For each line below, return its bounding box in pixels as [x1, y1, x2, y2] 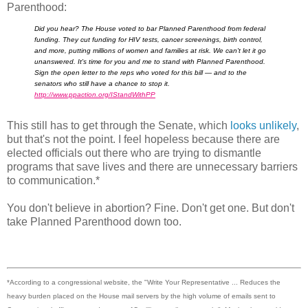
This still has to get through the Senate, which [7, 119, 230, 131]
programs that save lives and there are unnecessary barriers [7, 160, 298, 173]
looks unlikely [230, 119, 296, 131]
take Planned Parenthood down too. [7, 215, 181, 228]
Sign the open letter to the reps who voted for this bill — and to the [34, 69, 247, 77]
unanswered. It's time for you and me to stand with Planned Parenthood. [34, 58, 265, 66]
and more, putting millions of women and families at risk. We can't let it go [34, 47, 266, 55]
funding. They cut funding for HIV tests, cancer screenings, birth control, [34, 36, 263, 44]
